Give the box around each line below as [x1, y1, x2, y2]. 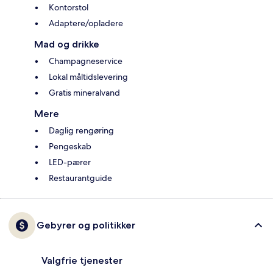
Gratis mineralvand [49, 87, 120, 99]
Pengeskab [49, 141, 91, 152]
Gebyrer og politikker [37, 219, 135, 232]
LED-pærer [49, 157, 91, 168]
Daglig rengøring [49, 125, 114, 136]
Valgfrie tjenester [41, 255, 122, 267]
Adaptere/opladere [49, 18, 123, 29]
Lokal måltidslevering [49, 71, 128, 83]
